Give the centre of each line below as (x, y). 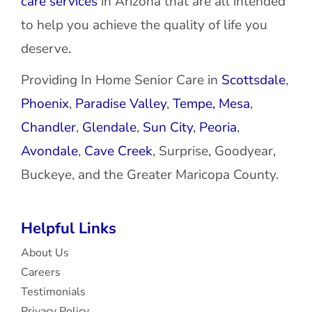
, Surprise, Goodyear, (214, 151)
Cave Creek (118, 151)
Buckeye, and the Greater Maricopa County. (149, 175)
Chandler (48, 127)
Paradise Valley (120, 104)
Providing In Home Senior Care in (121, 80)
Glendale (109, 127)
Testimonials (53, 292)
